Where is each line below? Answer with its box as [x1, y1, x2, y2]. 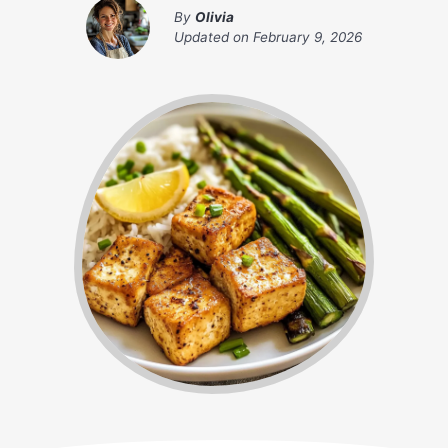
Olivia [195, 9, 234, 26]
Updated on [174, 29, 253, 46]
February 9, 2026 [253, 29, 362, 46]
